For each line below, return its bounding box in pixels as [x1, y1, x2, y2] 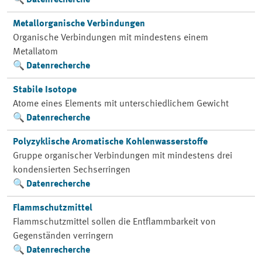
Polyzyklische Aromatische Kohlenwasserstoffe [12, 137, 208, 147]
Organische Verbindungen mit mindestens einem [12, 33, 208, 43]
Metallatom [12, 47, 58, 57]
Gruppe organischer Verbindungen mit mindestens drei [12, 151, 232, 161]
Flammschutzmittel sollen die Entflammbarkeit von [12, 218, 216, 227]
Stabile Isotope [12, 85, 77, 95]
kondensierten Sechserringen [12, 166, 130, 175]
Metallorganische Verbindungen [12, 19, 145, 29]
